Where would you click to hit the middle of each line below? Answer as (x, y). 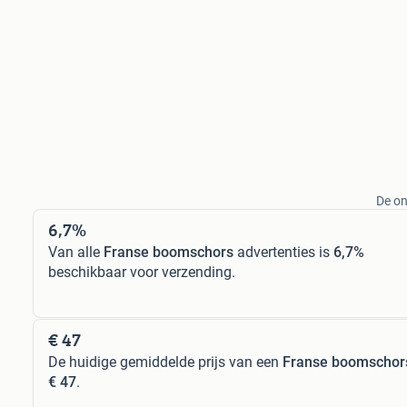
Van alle (76, 252)
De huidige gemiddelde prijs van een (165, 362)
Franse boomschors (169, 252)
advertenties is (283, 252)
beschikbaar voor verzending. (142, 272)
